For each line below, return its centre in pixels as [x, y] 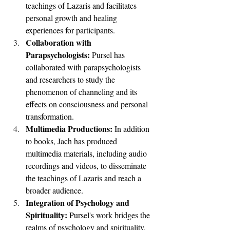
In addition [133, 128]
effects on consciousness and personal [88, 104]
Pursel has [109, 54]
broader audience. [54, 190]
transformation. [50, 116]
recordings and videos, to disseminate [87, 165]
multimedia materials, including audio [87, 153]
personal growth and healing [72, 17]
